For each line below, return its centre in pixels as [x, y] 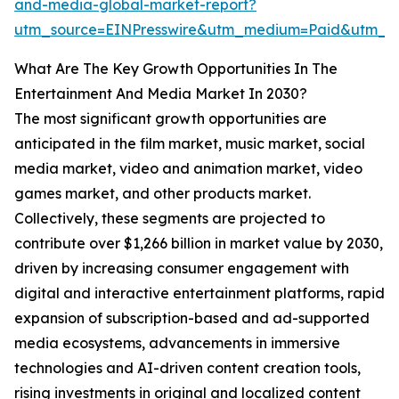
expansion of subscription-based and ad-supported [192, 318]
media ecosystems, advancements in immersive [177, 343]
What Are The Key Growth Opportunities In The [176, 69]
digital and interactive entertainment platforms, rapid [199, 293]
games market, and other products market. [163, 194]
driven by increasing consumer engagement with [182, 269]
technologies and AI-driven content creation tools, [187, 368]
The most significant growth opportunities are [171, 119]
